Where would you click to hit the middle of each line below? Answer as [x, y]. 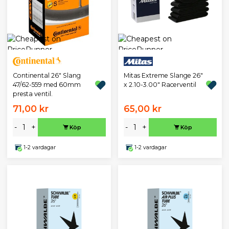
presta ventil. [32, 94]
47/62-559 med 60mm [47, 85]
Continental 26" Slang [47, 76]
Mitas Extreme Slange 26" [163, 76]
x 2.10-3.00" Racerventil [160, 85]
